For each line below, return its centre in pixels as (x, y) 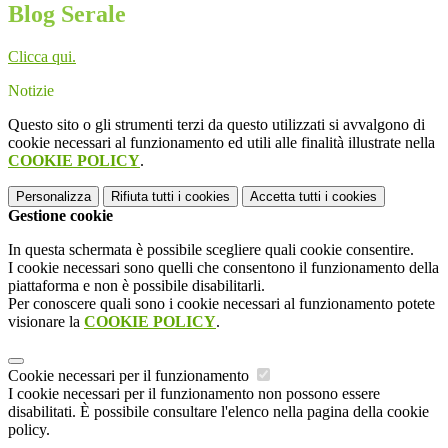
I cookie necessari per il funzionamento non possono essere (194, 394)
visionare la (46, 322)
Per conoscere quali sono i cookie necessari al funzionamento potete (221, 304)
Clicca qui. (42, 57)
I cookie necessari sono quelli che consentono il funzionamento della (223, 268)
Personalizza (53, 197)
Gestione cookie (60, 216)
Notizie (31, 91)
